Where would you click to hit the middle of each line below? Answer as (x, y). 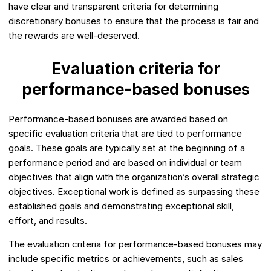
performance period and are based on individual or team (125, 163)
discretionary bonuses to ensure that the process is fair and (134, 21)
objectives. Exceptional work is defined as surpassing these (134, 192)
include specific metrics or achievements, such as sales (126, 259)
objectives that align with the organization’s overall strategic (134, 177)
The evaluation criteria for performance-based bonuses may (135, 244)
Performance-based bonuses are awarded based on (118, 119)
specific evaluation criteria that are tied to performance (125, 134)
